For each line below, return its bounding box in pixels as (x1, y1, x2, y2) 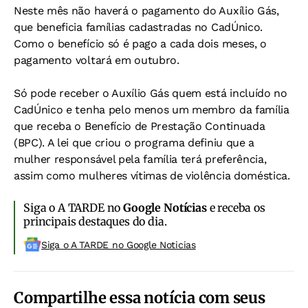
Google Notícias (123, 200, 207, 214)
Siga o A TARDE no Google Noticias (41, 239, 196, 250)
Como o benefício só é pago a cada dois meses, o (14, 36, 267, 50)
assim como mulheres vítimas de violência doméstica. (14, 168, 290, 182)
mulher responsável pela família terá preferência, (14, 152, 267, 166)
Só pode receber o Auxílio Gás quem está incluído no (14, 86, 287, 100)
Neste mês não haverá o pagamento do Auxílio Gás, (14, 3, 279, 17)
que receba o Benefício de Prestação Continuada (14, 119, 265, 133)
